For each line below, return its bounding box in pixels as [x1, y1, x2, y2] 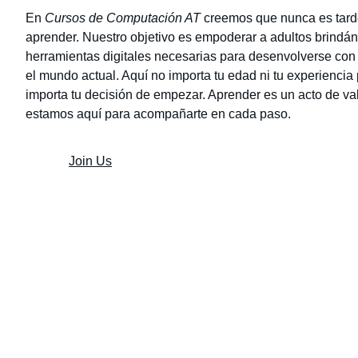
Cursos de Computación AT [45, 10, 201, 25]
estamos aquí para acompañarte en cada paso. [26, 106, 291, 121]
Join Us [69, 153, 113, 168]
